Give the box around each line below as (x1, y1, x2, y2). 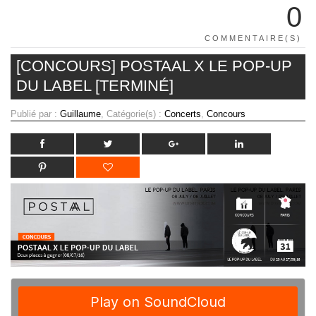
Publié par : (11, 108, 60, 119)
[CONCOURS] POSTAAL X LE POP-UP (16, 56, 292, 75)
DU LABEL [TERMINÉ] (16, 76, 174, 95)
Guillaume (60, 108, 101, 119)
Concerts (164, 108, 201, 119)
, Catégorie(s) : (101, 108, 164, 119)
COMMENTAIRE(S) (205, 33, 302, 42)
